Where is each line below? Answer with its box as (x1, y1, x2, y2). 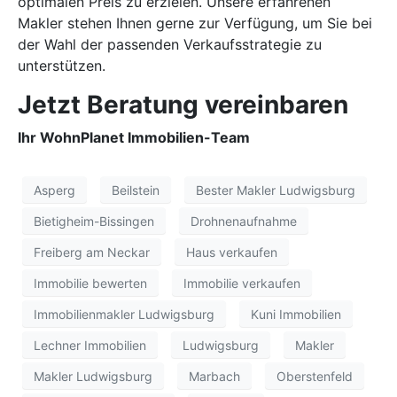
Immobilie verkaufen (183, 275, 300, 291)
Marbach (189, 368, 240, 384)
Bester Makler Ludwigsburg (196, 182, 355, 198)
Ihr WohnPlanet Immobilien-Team (18, 128, 250, 147)
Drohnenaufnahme (191, 213, 297, 229)
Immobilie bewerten (34, 275, 147, 291)
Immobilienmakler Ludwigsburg (34, 306, 214, 322)
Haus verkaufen (186, 244, 277, 260)
